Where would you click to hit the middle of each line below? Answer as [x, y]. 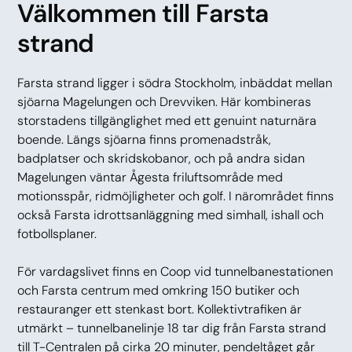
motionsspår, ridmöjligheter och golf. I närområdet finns [176, 196]
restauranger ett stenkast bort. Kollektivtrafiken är [160, 309]
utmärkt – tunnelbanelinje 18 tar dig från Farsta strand [172, 328]
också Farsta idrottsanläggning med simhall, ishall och [171, 215]
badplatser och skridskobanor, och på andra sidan [161, 158]
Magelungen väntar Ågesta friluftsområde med [150, 177]
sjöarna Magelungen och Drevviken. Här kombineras [165, 102]
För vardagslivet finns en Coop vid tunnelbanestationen [176, 271]
